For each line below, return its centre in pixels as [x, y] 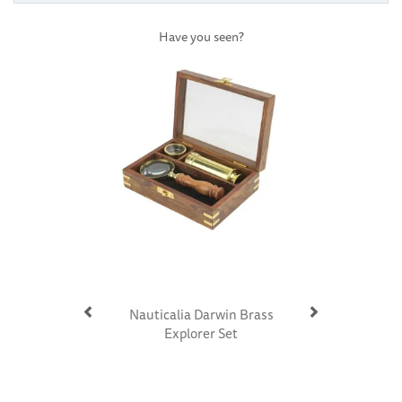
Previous [112, 52]
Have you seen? [201, 36]
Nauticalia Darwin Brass [201, 314]
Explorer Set [201, 333]
